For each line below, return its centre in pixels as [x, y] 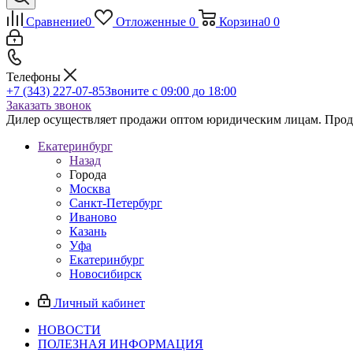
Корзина [241, 22]
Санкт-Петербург [116, 203]
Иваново [93, 217]
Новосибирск [106, 274]
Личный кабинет [99, 303]
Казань [88, 231]
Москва [90, 189]
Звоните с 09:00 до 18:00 [171, 91]
